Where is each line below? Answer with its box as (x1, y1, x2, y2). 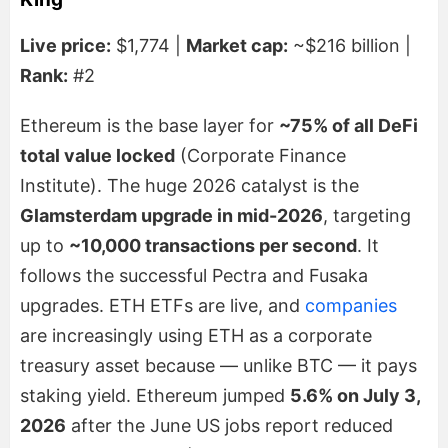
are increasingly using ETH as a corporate (20, 324, 372, 346)
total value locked (20, 144, 175, 166)
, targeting (323, 204, 411, 226)
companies (305, 294, 397, 316)
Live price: (20, 34, 111, 56)
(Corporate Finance (175, 144, 346, 166)
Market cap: (186, 34, 288, 56)
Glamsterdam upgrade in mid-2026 (20, 204, 323, 226)
